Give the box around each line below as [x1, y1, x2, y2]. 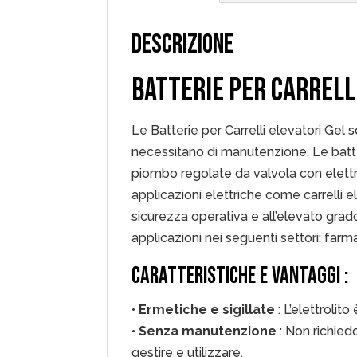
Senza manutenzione [139, 324, 277, 339]
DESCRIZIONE [131, 28, 234, 61]
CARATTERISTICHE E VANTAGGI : [131, 262, 349, 290]
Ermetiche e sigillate [139, 302, 276, 317]
